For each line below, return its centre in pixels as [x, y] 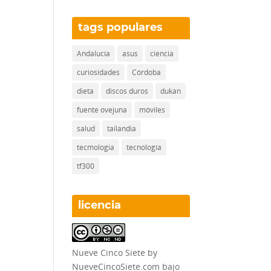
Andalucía [94, 54]
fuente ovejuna [102, 110]
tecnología [144, 147]
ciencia [162, 54]
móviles [152, 110]
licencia [100, 205]
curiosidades [99, 72]
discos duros [127, 91]
